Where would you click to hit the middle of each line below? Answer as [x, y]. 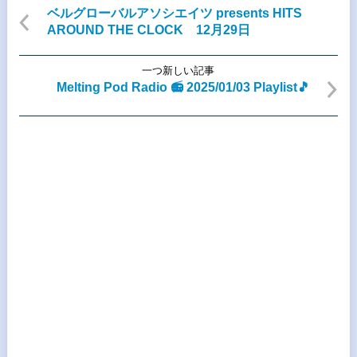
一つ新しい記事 [178, 70]
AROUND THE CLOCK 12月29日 [148, 29]
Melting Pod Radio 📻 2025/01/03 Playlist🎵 [184, 87]
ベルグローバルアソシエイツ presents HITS [174, 13]
